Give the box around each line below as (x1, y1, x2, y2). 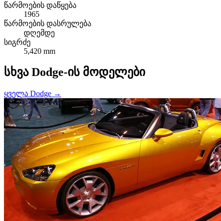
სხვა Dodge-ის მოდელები (4, 66, 145, 79)
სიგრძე (4, 37, 31, 46)
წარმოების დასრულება (4, 19, 91, 28)
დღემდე (24, 28, 55, 37)
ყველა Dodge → (4, 89, 61, 98)
